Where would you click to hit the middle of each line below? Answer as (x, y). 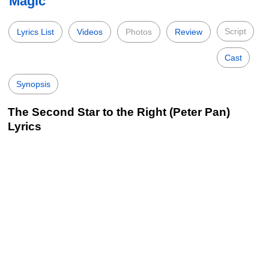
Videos (90, 32)
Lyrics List (35, 32)
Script (235, 31)
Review (189, 32)
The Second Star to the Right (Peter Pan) (119, 112)
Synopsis (33, 84)
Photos (139, 32)
